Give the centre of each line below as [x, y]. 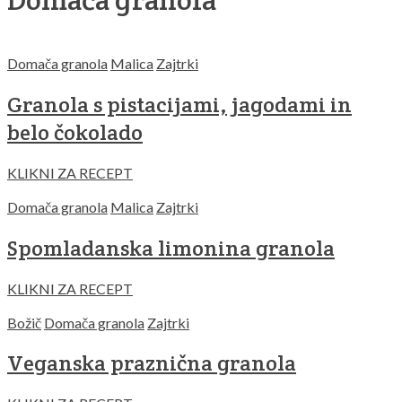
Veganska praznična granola [152, 363]
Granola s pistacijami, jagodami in [179, 104]
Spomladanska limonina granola [171, 248]
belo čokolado [75, 132]
